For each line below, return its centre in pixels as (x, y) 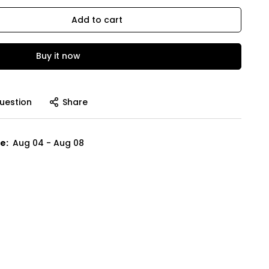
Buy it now (58, 56)
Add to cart (97, 20)
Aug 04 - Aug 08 (48, 143)
